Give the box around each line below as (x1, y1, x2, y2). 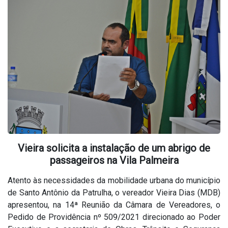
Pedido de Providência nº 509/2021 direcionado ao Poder (8, 212, 220, 222)
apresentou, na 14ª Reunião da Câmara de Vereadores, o (8, 200, 220, 210)
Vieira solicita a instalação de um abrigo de (18, 142, 210, 155)
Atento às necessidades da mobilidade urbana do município (8, 176, 220, 186)
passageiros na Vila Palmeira (49, 154, 179, 167)
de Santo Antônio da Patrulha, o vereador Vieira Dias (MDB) (8, 188, 220, 198)
